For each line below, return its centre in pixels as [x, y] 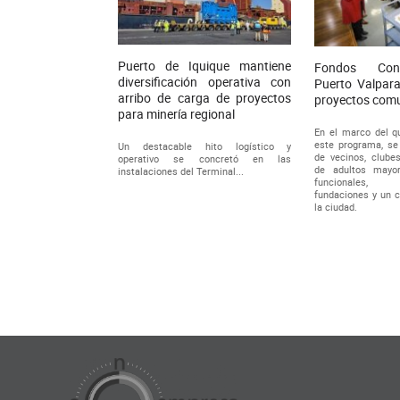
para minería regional [176, 113]
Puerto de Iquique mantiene [205, 65]
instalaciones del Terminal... [181, 171]
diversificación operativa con [205, 81]
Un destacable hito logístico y [205, 146]
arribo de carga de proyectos [205, 97]
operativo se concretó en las [205, 158]
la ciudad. [336, 207]
